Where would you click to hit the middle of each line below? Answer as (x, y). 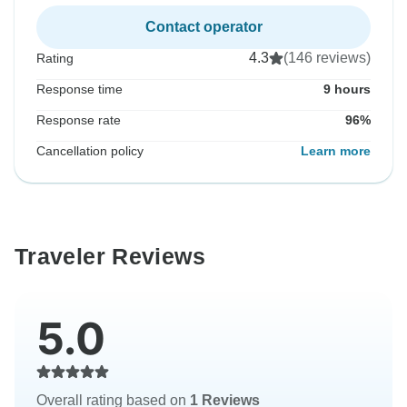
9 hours (347, 89)
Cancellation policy (90, 151)
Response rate (79, 120)
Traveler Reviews (110, 257)
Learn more (336, 151)
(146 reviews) (327, 58)
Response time (79, 89)
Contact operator (203, 27)
